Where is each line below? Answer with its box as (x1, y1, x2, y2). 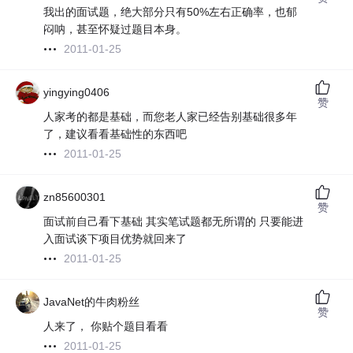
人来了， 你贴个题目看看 (43, 320, 169, 333)
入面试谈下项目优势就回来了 (43, 232, 188, 246)
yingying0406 (43, 86, 110, 99)
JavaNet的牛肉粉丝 (43, 295, 140, 309)
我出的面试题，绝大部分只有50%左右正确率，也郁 (43, 6, 298, 19)
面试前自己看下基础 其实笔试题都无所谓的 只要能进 (43, 215, 304, 229)
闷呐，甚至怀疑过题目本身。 (43, 23, 188, 36)
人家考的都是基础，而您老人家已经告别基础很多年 (43, 110, 298, 124)
